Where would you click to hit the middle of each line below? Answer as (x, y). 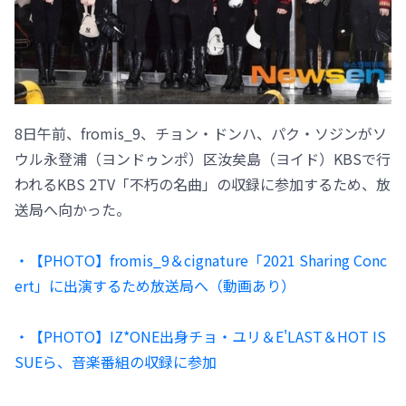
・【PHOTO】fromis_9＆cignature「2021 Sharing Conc (201, 260)
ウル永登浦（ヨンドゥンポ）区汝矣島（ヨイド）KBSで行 (203, 158)
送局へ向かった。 (72, 209)
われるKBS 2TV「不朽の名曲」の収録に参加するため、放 (203, 184)
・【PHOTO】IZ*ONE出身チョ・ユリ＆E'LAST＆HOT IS (200, 336)
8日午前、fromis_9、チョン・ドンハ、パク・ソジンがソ (201, 133)
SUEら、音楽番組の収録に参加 (116, 361)
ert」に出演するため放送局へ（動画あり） (155, 285)
